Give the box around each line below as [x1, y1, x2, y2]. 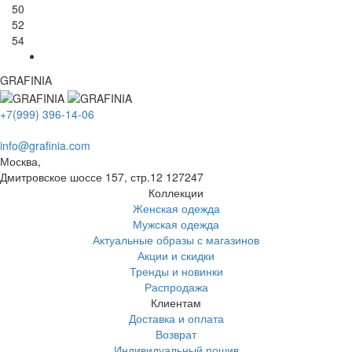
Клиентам [151, 294, 201, 310]
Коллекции [148, 184, 203, 200]
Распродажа [144, 278, 208, 295]
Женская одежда [132, 200, 220, 216]
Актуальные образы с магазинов [93, 231, 259, 247]
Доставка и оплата [128, 310, 224, 326]
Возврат [156, 325, 196, 342]
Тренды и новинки [129, 262, 223, 279]
